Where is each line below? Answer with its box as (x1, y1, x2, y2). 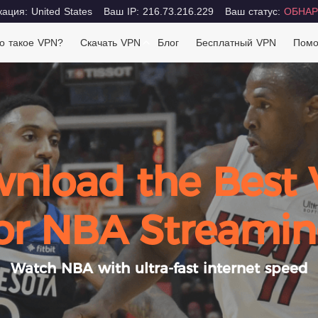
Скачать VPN (80, 37, 141, 48)
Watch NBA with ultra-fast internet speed (10, 260, 308, 277)
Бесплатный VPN (196, 37, 277, 48)
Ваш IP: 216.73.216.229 (103, 6, 214, 17)
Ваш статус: (224, 6, 284, 17)
